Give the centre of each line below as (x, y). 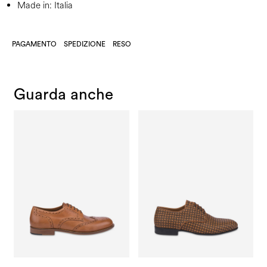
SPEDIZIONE (85, 44)
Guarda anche (63, 95)
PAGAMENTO (34, 44)
